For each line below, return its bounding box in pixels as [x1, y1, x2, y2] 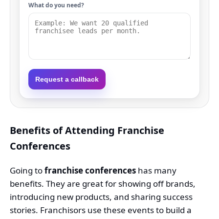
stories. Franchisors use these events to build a [10, 204, 192, 216]
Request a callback [35, 75, 99, 83]
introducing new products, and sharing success [10, 191, 193, 202]
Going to [10, 164, 44, 176]
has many [136, 164, 176, 176]
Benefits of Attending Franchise [10, 123, 164, 137]
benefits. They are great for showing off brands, [10, 177, 196, 189]
